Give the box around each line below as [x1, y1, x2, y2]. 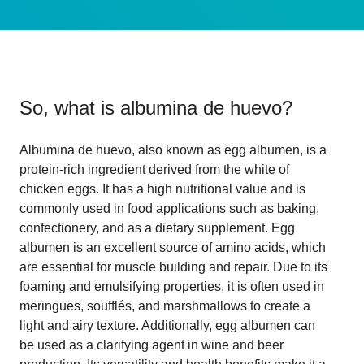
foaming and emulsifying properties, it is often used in [19, 279, 324, 293]
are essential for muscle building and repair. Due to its [19, 259, 327, 274]
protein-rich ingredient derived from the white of [19, 162, 289, 176]
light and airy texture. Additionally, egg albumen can [19, 318, 315, 332]
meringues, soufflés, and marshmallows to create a [19, 298, 310, 313]
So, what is [19, 96, 120, 119]
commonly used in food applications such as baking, [19, 201, 319, 215]
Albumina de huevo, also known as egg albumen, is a [19, 142, 327, 157]
